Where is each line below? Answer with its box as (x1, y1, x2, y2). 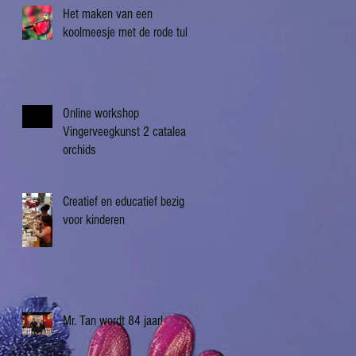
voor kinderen (63, 212, 125, 228)
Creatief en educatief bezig (63, 194, 184, 210)
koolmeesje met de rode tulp (63, 25, 193, 41)
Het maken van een (63, 6, 153, 22)
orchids (63, 142, 96, 158)
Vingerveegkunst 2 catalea (63, 124, 186, 140)
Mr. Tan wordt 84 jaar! (63, 313, 163, 329)
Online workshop (63, 106, 139, 122)
